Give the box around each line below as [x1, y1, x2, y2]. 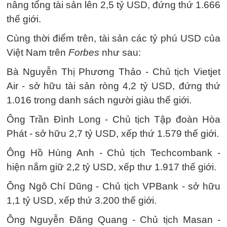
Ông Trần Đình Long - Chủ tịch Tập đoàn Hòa [7, 114, 220, 125]
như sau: [99, 47, 141, 58]
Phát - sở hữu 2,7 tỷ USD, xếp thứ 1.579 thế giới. [7, 128, 219, 139]
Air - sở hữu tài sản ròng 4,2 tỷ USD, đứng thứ [7, 81, 220, 92]
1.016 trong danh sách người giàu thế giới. [7, 95, 192, 106]
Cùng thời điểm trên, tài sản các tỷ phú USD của [7, 33, 220, 44]
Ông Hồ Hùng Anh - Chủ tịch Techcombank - [7, 147, 220, 159]
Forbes [68, 47, 99, 58]
